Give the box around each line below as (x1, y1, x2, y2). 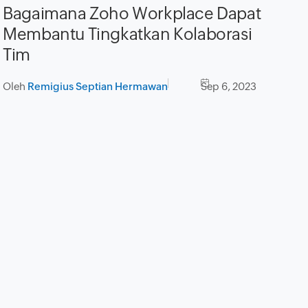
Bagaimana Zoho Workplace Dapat (3, 4, 261, 23)
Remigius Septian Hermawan (27, 80, 168, 93)
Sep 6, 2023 (201, 80, 257, 93)
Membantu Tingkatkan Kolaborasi (3, 25, 252, 44)
